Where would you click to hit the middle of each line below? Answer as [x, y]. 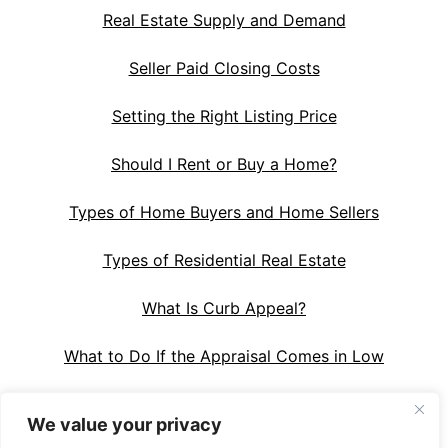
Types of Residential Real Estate [224, 259]
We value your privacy [124, 424]
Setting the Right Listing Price [224, 115]
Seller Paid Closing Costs [224, 67]
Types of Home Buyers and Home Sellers [224, 211]
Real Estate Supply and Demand [224, 19]
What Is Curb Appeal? [224, 307]
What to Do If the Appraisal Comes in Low [224, 355]
